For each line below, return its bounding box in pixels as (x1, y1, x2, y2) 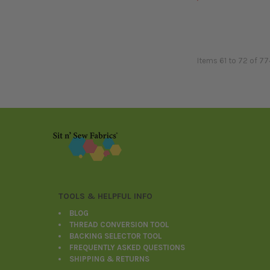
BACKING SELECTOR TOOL (69, 231, 162, 240)
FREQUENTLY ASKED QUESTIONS (69, 242, 186, 252)
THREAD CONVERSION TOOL (69, 219, 169, 229)
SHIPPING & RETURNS (69, 254, 150, 263)
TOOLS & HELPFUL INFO (58, 190, 153, 201)
